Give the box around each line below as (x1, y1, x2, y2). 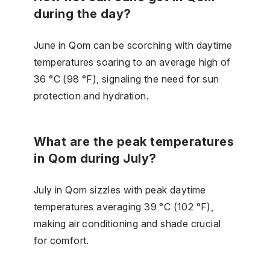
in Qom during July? (34, 151, 157, 166)
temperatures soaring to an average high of (34, 55, 231, 68)
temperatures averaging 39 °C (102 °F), (34, 200, 214, 213)
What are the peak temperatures (34, 134, 234, 149)
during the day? (34, 6, 131, 21)
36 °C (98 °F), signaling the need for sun (34, 72, 219, 85)
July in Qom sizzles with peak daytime (34, 183, 206, 196)
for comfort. (34, 234, 89, 246)
